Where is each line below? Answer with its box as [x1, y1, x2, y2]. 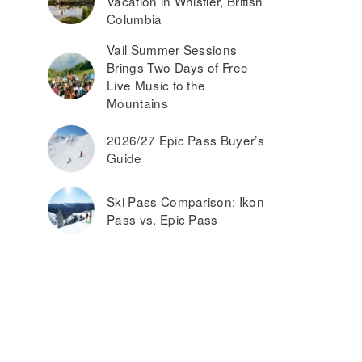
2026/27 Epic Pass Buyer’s [107, 131, 265, 149]
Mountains [107, 94, 168, 112]
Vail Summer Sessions [107, 40, 238, 58]
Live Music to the [107, 76, 206, 94]
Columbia [107, 10, 162, 27]
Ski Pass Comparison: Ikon [107, 192, 265, 210]
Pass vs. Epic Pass [107, 210, 218, 228]
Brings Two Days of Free [107, 58, 249, 76]
